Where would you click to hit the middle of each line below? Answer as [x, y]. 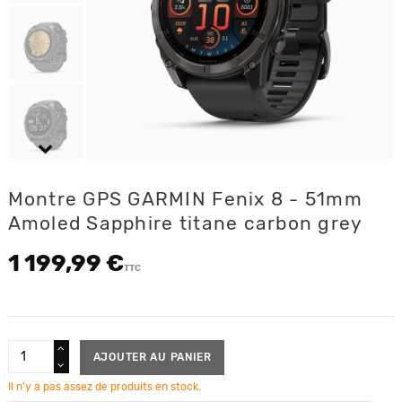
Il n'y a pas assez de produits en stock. [104, 386]
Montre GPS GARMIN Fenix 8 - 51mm [185, 199]
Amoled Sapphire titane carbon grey [185, 223]
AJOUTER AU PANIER [152, 358]
